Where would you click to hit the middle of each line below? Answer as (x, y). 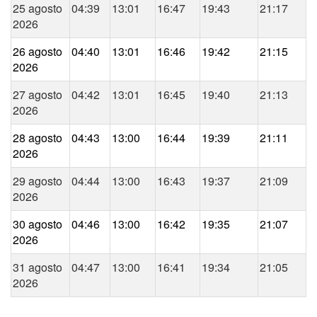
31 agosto (38, 267)
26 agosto (38, 52)
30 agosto (38, 224)
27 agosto (38, 95)
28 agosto (38, 138)
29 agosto (38, 181)
